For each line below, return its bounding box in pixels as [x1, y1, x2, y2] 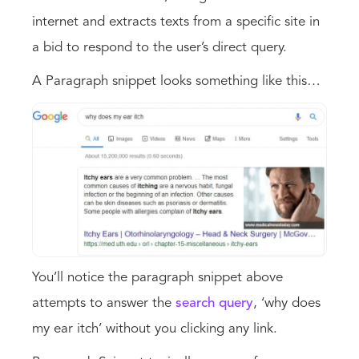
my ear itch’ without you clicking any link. [32, 321, 277, 336]
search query [175, 296, 253, 310]
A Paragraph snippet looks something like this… [32, 74, 321, 88]
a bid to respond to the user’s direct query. [32, 40, 287, 54]
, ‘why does [253, 296, 321, 310]
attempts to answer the [32, 296, 175, 310]
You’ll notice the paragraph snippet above [32, 270, 283, 284]
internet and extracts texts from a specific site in [32, 14, 320, 29]
